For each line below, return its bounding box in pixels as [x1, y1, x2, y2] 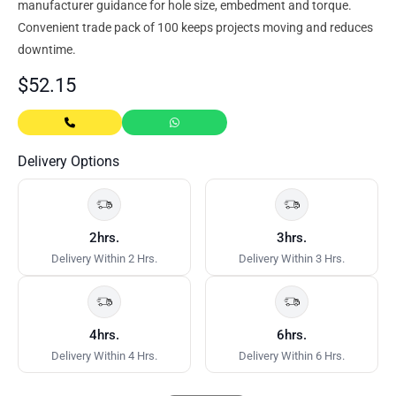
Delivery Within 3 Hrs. [239, 252, 346, 266]
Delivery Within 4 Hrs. [50, 349, 157, 363]
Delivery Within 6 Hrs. [239, 349, 346, 363]
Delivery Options [18, 153, 119, 171]
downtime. [18, 42, 76, 57]
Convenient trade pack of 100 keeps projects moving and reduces [18, 20, 373, 35]
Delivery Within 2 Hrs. [50, 252, 157, 266]
